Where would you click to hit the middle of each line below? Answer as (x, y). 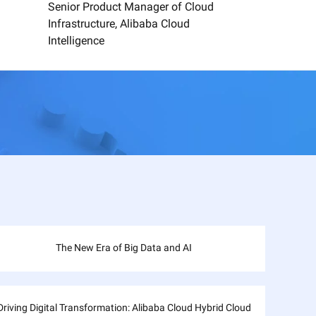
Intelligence (77, 41)
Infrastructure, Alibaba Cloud (119, 24)
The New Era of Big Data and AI (124, 248)
